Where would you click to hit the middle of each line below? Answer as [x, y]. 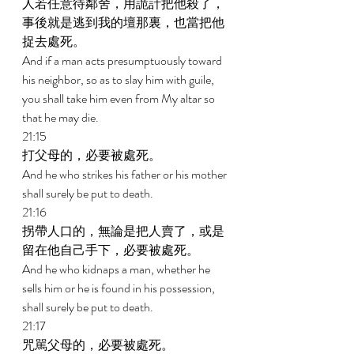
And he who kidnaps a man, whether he [117, 269]
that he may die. [62, 117]
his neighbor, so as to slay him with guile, [119, 79]
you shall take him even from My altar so [120, 98]
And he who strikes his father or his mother [126, 174]
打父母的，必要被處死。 [93, 155]
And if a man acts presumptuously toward [123, 60]
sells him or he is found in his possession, [120, 288]
